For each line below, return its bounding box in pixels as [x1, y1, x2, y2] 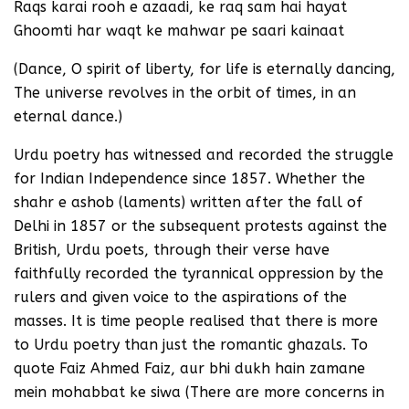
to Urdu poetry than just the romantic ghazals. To [14, 335, 368, 353]
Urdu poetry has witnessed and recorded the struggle [14, 145, 393, 163]
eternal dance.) [14, 107, 122, 125]
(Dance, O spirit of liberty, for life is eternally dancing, [14, 59, 395, 78]
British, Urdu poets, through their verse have [14, 240, 330, 258]
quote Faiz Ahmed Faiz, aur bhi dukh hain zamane [14, 359, 365, 377]
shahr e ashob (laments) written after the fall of [14, 193, 362, 211]
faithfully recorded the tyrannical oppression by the [14, 264, 383, 282]
